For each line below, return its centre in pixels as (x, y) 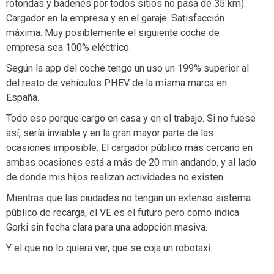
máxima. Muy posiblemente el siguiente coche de (113, 32)
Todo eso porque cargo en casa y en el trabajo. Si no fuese (131, 118)
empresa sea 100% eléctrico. (68, 47)
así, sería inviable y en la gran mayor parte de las (110, 133)
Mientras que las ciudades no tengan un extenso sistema (128, 198)
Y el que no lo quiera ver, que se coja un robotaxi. (109, 248)
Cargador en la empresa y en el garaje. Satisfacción (115, 18)
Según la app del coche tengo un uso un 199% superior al (128, 68)
